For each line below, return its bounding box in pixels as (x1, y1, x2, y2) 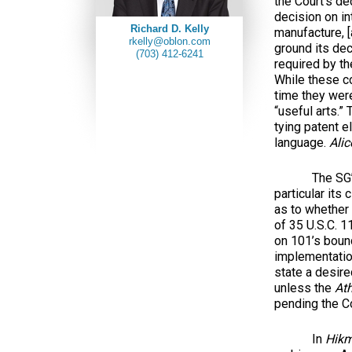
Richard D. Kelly (130, 22, 209, 35)
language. (274, 135, 329, 150)
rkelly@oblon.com (128, 35, 211, 47)
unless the (274, 280, 335, 295)
